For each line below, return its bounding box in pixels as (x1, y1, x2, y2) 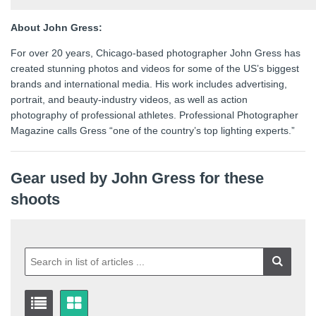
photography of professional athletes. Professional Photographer (11, 109, 298, 121)
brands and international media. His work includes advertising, (11, 78, 287, 90)
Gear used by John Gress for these (11, 169, 264, 188)
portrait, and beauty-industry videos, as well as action (11, 94, 248, 106)
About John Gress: (11, 22, 102, 34)
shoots (11, 190, 60, 209)
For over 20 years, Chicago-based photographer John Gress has (11, 47, 300, 59)
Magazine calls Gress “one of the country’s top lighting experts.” (11, 125, 295, 137)
